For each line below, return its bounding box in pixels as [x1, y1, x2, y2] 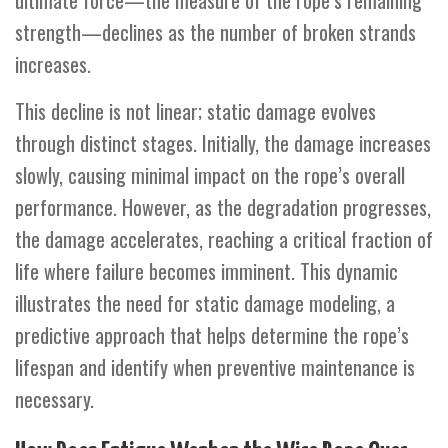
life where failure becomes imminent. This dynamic [15, 256, 398, 287]
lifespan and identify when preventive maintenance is [15, 352, 415, 383]
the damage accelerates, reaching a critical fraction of [15, 224, 433, 255]
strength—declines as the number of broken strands [15, 17, 416, 48]
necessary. [15, 384, 94, 415]
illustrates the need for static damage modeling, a [15, 288, 395, 319]
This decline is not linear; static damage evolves [15, 96, 376, 127]
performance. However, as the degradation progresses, [15, 192, 431, 223]
